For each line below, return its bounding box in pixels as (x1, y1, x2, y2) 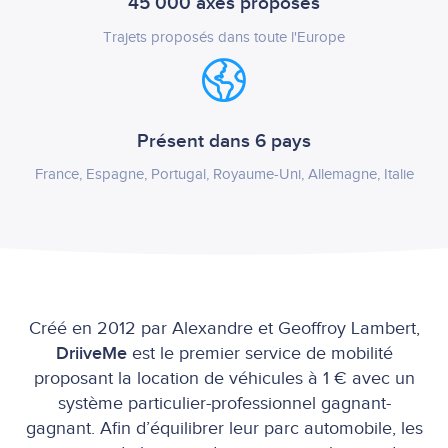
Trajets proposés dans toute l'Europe (103, 28, 345, 46)
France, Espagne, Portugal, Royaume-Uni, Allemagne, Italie (34, 166, 414, 183)
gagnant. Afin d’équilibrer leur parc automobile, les (25, 417, 423, 439)
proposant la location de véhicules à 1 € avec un (33, 367, 415, 389)
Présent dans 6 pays (137, 129, 311, 153)
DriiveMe (55, 342, 132, 364)
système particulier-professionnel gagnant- (57, 392, 391, 414)
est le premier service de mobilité (131, 342, 393, 364)
